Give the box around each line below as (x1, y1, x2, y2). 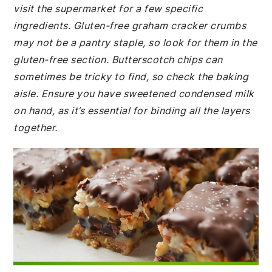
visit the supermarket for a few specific (13, 2, 203, 15)
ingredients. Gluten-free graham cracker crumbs (13, 19, 246, 32)
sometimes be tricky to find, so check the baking (13, 70, 249, 83)
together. (13, 121, 58, 134)
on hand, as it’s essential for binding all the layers (13, 104, 250, 117)
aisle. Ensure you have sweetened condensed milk (13, 87, 254, 100)
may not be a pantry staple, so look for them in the (13, 36, 257, 49)
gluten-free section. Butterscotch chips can (13, 53, 223, 66)
